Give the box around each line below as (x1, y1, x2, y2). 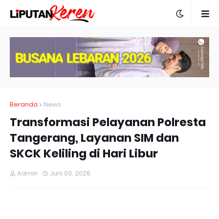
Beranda (10, 99, 38, 109)
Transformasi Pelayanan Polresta (10, 114, 206, 130)
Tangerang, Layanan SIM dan (10, 130, 179, 146)
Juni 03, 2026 (50, 168, 90, 178)
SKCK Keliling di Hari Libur (10, 145, 158, 161)
